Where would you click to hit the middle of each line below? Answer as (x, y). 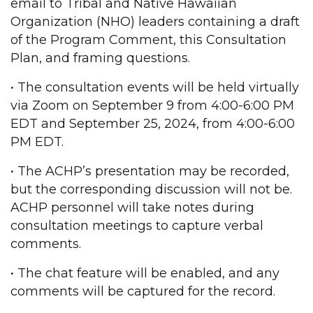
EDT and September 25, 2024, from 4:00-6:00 (153, 124)
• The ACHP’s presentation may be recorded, (150, 171)
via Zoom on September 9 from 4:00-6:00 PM (152, 105)
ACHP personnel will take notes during (132, 208)
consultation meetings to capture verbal (137, 226)
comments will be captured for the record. (145, 291)
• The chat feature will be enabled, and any (145, 273)
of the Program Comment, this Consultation (148, 40)
